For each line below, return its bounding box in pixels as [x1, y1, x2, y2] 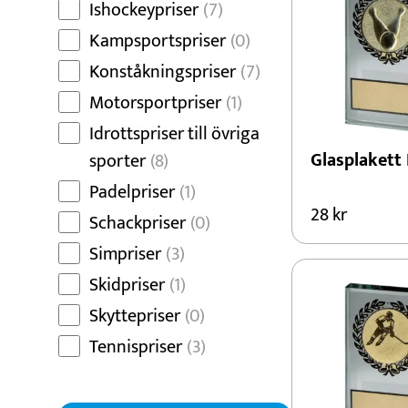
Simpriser [89, 239, 161, 270]
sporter [89, 146, 146, 177]
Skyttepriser [89, 301, 180, 331]
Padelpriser [89, 177, 175, 208]
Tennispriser [89, 331, 182, 362]
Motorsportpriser [89, 87, 221, 118]
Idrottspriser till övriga [89, 118, 260, 149]
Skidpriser [89, 270, 165, 301]
